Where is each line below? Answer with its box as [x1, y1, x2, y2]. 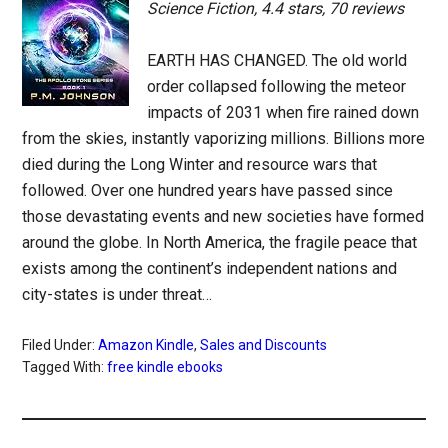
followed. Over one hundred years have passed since [22, 181, 394, 201]
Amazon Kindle [98, 337, 195, 354]
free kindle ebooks [107, 359, 224, 376]
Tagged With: [22, 359, 108, 376]
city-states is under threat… [22, 285, 213, 305]
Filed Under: [22, 337, 99, 354]
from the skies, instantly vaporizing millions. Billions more [22, 129, 426, 149]
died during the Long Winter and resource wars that [22, 155, 378, 175]
